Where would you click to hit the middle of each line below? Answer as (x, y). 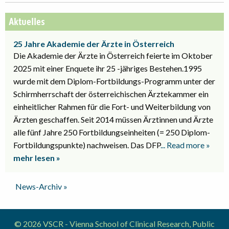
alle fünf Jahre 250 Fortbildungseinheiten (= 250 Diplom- (112, 132)
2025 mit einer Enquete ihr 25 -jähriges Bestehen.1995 (108, 68)
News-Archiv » (41, 186)
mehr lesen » (37, 157)
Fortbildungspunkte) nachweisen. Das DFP (87, 145)
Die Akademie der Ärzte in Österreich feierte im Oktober (113, 55)
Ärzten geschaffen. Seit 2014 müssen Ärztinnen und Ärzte (113, 119)
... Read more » (185, 145)
